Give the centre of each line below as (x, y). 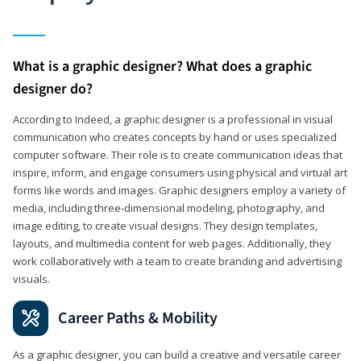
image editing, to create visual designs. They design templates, (165, 225)
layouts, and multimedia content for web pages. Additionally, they (172, 243)
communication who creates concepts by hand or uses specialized (175, 137)
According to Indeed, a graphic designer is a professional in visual (173, 119)
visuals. (31, 278)
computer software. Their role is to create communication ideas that (178, 154)
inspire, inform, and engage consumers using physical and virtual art (180, 172)
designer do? (53, 89)
